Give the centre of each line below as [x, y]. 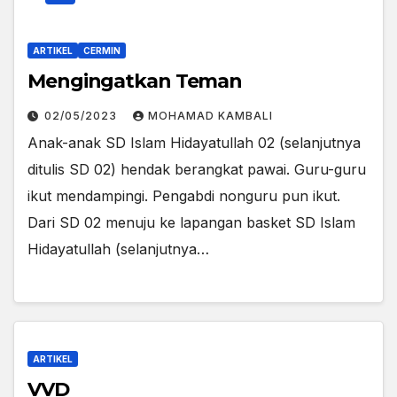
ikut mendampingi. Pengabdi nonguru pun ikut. [184, 195]
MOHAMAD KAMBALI [210, 115]
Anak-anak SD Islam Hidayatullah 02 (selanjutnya [194, 142]
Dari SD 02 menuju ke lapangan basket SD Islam [191, 222]
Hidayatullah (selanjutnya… [118, 249]
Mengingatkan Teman [135, 81]
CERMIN [102, 50]
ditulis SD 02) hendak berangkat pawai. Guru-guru [197, 169]
